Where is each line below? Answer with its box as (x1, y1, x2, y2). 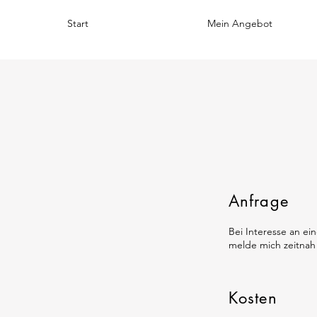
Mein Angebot (207, 17, 272, 30)
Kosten (229, 288, 277, 308)
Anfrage (229, 191, 289, 211)
